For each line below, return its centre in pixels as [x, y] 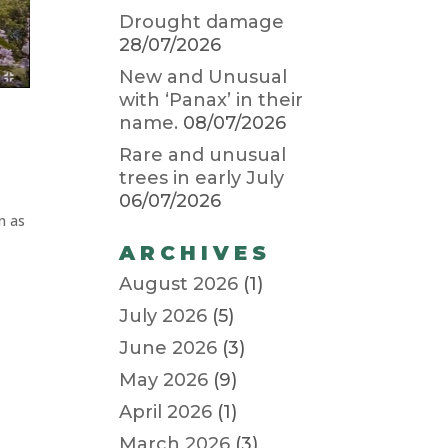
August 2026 [179, 284]
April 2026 [166, 412]
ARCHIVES [195, 253]
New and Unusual [203, 77]
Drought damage [202, 22]
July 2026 [163, 316]
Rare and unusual [203, 155]
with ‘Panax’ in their [211, 100]
